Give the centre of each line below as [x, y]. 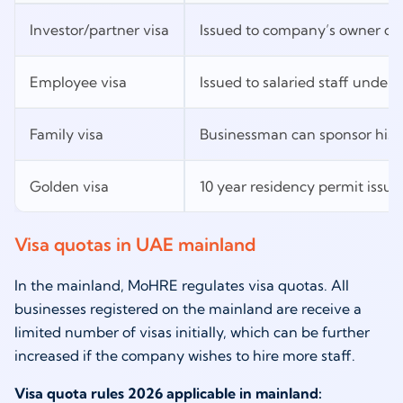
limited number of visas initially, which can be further [192, 331]
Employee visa [78, 82]
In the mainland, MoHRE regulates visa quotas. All [182, 285]
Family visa [67, 134]
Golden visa [69, 187]
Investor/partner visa [99, 30]
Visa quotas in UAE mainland [135, 244]
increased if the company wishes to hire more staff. [185, 355]
